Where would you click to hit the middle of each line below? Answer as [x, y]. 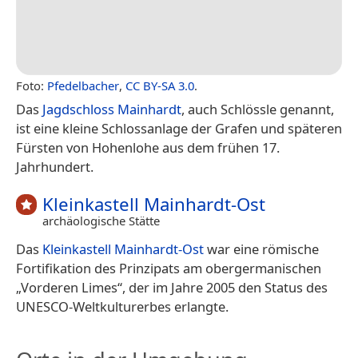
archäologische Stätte [101, 221]
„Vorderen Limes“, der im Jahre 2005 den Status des [172, 288]
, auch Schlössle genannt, [258, 109]
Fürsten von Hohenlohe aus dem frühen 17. [148, 147]
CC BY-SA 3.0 [160, 85]
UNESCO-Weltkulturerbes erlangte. [122, 307]
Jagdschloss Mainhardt [112, 109]
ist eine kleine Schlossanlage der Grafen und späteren [179, 128]
